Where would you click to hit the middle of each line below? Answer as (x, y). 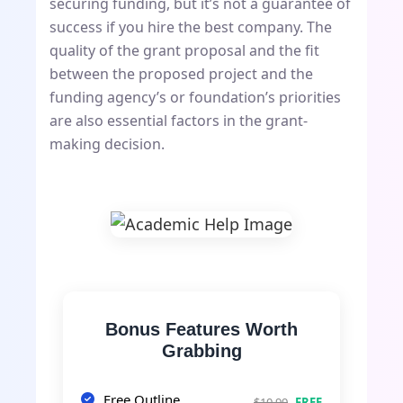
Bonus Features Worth (201, 329)
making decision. (107, 144)
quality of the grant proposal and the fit (184, 51)
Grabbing (201, 350)
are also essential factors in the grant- (179, 121)
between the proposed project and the (181, 74)
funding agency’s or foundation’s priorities (195, 98)
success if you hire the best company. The (191, 27)
